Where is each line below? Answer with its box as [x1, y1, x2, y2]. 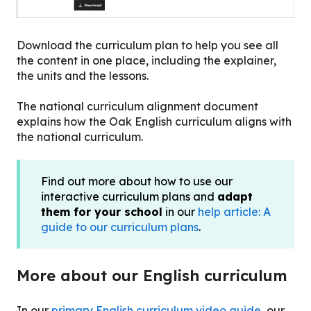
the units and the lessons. [17, 68, 149, 83]
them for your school [41, 205, 162, 219]
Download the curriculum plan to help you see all [17, 37, 278, 52]
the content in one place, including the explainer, [17, 53, 276, 67]
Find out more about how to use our [41, 174, 233, 189]
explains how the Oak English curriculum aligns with [17, 114, 292, 128]
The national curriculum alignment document [17, 99, 258, 113]
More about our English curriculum [17, 265, 287, 285]
